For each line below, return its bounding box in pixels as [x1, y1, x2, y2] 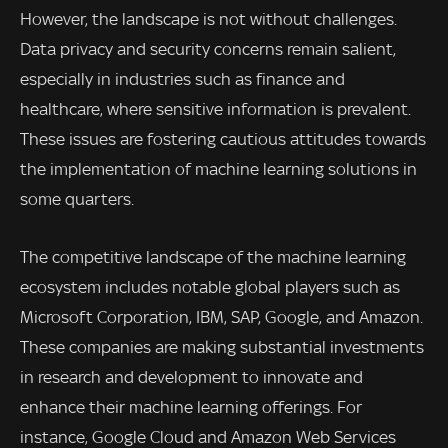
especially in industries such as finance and [20, 69, 345, 90]
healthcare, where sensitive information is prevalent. [20, 99, 411, 120]
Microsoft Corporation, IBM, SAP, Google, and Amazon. [20, 306, 423, 327]
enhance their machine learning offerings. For [20, 396, 362, 417]
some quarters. [20, 189, 134, 210]
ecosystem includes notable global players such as [20, 276, 400, 297]
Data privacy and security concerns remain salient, [20, 39, 396, 60]
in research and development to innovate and [20, 366, 363, 387]
